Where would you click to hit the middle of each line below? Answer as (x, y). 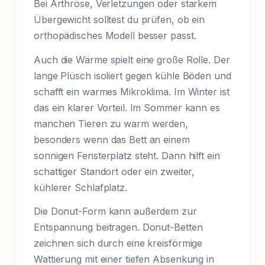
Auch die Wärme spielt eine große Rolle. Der (132, 59)
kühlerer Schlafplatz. (80, 187)
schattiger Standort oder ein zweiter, (114, 171)
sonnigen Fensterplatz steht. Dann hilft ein (127, 155)
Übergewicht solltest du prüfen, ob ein (119, 20)
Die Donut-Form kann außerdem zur (115, 211)
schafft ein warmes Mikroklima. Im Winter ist (132, 91)
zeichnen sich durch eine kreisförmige (118, 243)
